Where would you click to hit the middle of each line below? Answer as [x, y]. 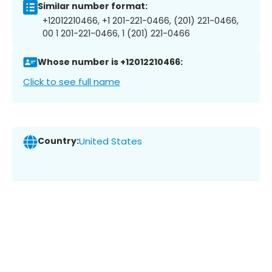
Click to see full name [72, 81]
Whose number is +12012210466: [110, 62]
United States [110, 141]
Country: [58, 141]
